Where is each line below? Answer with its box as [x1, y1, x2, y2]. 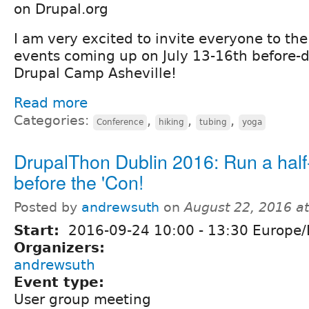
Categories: [14, 113, 93, 128]
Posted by [14, 200, 81, 215]
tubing [199, 117, 227, 128]
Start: [14, 222, 64, 239]
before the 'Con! [14, 168, 143, 196]
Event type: [14, 274, 109, 291]
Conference [97, 117, 143, 128]
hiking [159, 117, 184, 128]
